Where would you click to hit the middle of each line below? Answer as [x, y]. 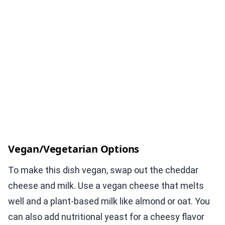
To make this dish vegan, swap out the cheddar [103, 170]
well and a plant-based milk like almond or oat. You [109, 201]
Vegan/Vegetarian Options [74, 149]
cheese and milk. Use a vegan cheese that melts [106, 186]
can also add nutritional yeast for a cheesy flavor [106, 217]
